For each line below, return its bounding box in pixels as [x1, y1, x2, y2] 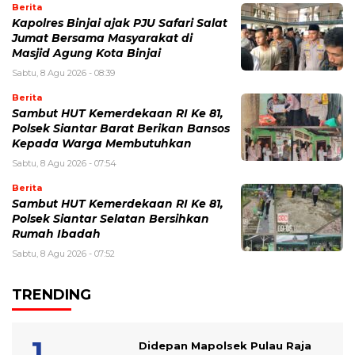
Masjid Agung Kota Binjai [12, 47, 161, 60]
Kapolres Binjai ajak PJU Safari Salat [12, 17, 227, 30]
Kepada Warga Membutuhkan [12, 137, 192, 151]
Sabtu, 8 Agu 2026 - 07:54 [12, 158, 116, 170]
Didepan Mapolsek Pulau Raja [139, 339, 311, 353]
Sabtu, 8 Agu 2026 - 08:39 [12, 67, 115, 79]
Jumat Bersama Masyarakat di [12, 32, 193, 45]
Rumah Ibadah [12, 227, 104, 241]
